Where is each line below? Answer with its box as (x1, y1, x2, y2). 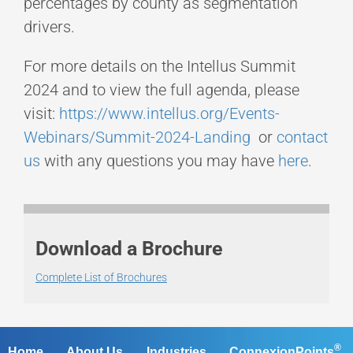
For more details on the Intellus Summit (24, 57, 295, 76)
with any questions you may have (40, 151, 278, 171)
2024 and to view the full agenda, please (24, 80, 299, 100)
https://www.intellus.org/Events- (59, 104, 280, 124)
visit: (24, 104, 59, 124)
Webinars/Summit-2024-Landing (24, 128, 251, 147)
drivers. (24, 17, 79, 37)
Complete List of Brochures (35, 271, 167, 284)
